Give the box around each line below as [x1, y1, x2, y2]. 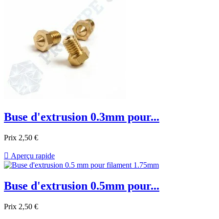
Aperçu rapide [9, 152, 55, 160]
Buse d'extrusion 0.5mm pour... [4, 179, 159, 193]
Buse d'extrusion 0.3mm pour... [4, 110, 159, 124]
